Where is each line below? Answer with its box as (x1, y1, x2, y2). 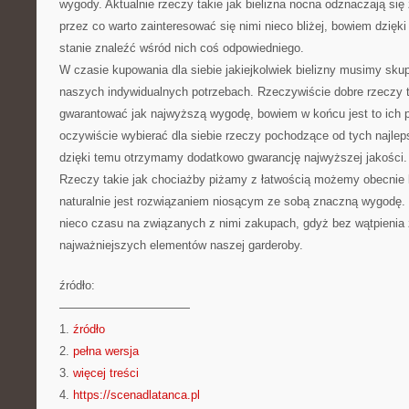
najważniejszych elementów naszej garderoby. (59, 238, 303, 252)
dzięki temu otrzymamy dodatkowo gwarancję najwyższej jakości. (59, 151, 407, 164)
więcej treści (73, 366, 139, 380)
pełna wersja (73, 344, 139, 358)
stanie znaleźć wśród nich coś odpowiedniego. (59, 41, 304, 55)
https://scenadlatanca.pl (73, 388, 200, 402)
